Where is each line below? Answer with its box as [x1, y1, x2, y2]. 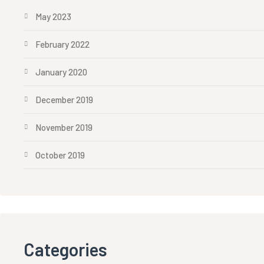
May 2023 [35, 11, 71, 22]
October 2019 [35, 150, 85, 160]
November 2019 [35, 122, 93, 133]
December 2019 [35, 94, 93, 105]
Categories [24, 239, 107, 260]
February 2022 [35, 39, 90, 49]
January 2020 [35, 67, 87, 77]
